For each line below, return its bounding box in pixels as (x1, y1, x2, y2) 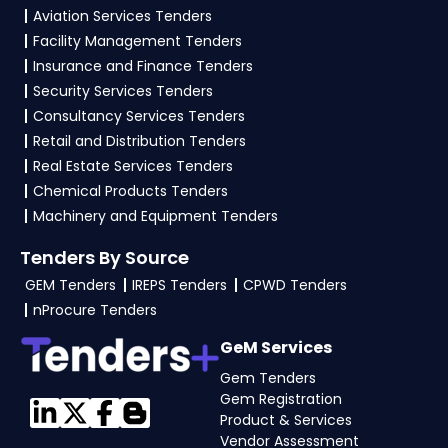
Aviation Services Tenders (33, 5, 212, 26)
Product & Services (220, 409, 352, 430)
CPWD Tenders (243, 274, 347, 295)
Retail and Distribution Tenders (33, 130, 246, 151)
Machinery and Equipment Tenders (33, 205, 278, 226)
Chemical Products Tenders (33, 180, 228, 201)
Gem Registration (220, 388, 342, 409)
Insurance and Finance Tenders (33, 55, 253, 76)
